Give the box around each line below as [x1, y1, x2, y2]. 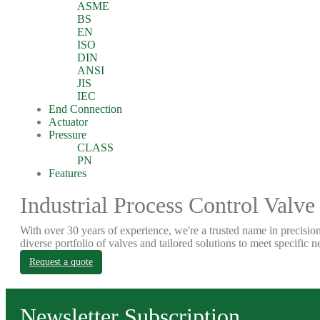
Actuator [49, 116, 88, 128]
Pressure [49, 129, 86, 141]
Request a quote [29, 256, 93, 267]
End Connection [49, 103, 122, 115]
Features [49, 167, 86, 179]
